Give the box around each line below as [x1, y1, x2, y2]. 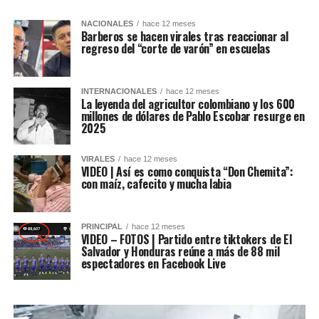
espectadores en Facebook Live [80, 254, 226, 272]
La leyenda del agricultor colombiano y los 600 [80, 95, 295, 113]
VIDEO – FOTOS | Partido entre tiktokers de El [80, 230, 292, 248]
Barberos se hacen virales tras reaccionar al [80, 27, 288, 45]
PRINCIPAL [80, 221, 122, 231]
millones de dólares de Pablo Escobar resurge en [80, 107, 305, 125]
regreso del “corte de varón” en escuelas [80, 39, 271, 57]
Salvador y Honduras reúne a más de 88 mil [80, 242, 280, 260]
